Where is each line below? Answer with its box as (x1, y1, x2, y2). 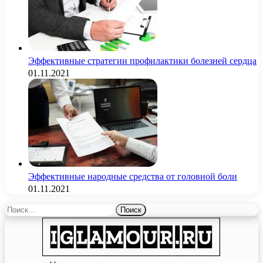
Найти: (4, 203, 32, 213)
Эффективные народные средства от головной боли (28, 169, 237, 183)
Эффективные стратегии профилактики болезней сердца (28, 53, 257, 68)
